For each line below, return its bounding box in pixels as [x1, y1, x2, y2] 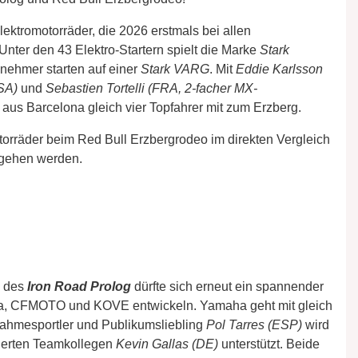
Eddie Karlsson [236, 62, 323, 76]
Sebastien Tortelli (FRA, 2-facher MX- [46, 81, 257, 95]
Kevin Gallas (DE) [116, 336, 218, 351]
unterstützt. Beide [218, 336, 320, 351]
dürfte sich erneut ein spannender [131, 279, 324, 293]
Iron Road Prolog [27, 279, 131, 293]
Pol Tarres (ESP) [206, 317, 302, 332]
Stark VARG [141, 62, 209, 76]
